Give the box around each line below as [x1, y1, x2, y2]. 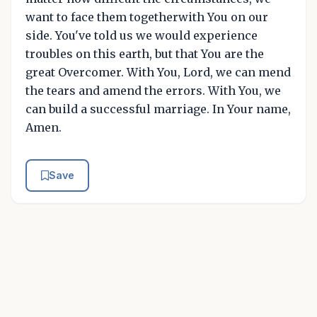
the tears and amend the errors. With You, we [25, 83, 281, 98]
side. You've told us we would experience [25, 28, 258, 43]
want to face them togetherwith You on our [25, 10, 268, 25]
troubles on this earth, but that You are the [25, 47, 264, 62]
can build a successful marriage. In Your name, [25, 102, 291, 117]
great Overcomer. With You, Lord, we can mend [25, 65, 291, 80]
